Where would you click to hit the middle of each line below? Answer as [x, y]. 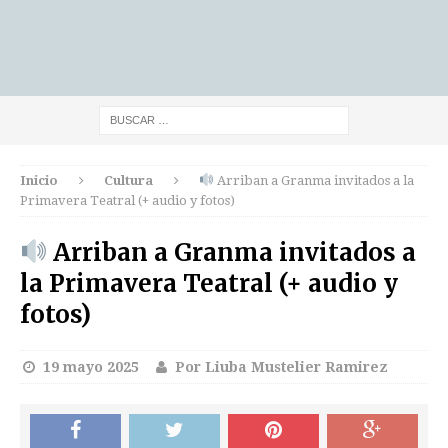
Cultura [129, 180]
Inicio [39, 180]
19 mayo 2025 [90, 367]
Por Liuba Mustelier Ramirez [281, 367]
